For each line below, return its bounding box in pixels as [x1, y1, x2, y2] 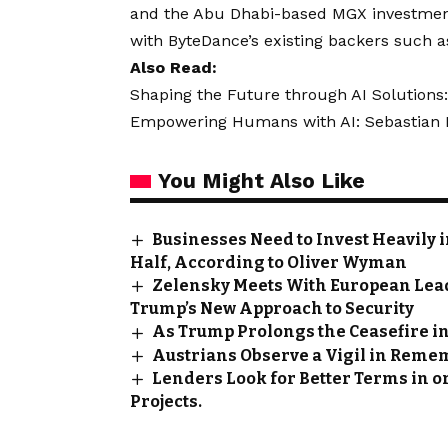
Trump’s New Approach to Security [130, 299, 414, 319]
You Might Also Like [158, 167, 365, 193]
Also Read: [130, 57, 217, 77]
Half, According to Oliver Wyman [130, 253, 407, 273]
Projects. [130, 392, 202, 412]
